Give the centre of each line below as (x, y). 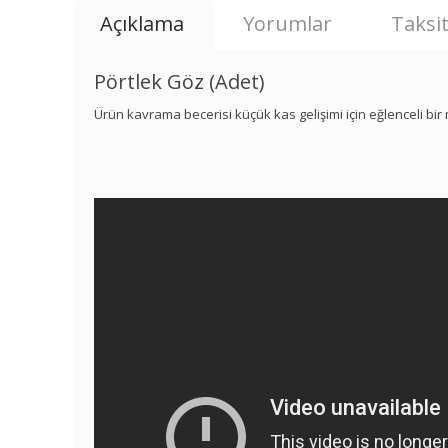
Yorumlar (288, 23)
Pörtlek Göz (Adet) (180, 81)
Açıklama (142, 23)
